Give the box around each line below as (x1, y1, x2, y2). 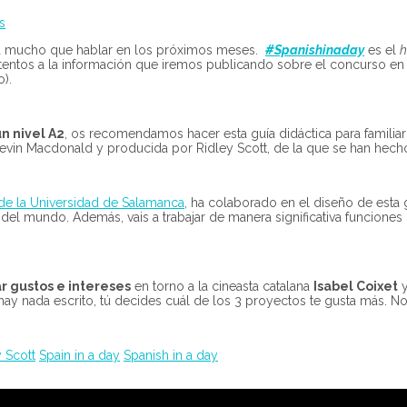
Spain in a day (39, 347, 120, 362)
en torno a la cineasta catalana (131, 278, 313, 293)
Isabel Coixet (313, 278, 398, 293)
